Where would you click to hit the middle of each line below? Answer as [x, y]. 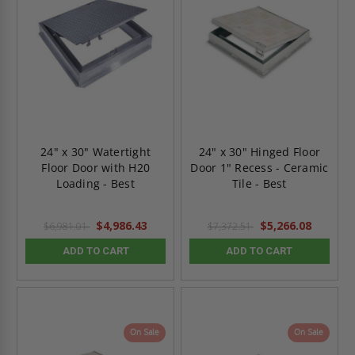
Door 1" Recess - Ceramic [260, 167]
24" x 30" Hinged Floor [260, 151]
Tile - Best [259, 183]
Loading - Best [95, 183]
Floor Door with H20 [96, 167]
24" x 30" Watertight [96, 151]
